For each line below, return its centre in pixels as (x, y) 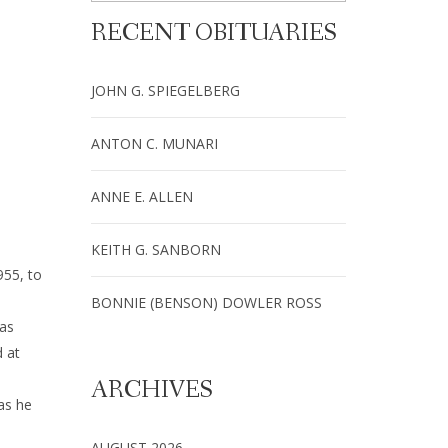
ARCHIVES (152, 390)
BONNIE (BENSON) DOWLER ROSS (206, 302)
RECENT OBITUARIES (214, 33)
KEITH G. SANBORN (156, 249)
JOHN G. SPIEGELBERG (165, 90)
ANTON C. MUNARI (154, 143)
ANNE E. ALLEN (142, 196)
